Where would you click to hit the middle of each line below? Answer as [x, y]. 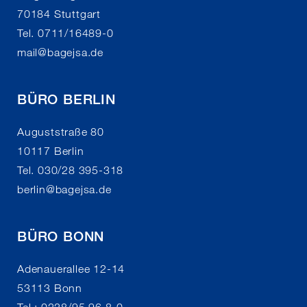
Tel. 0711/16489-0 [65, 34]
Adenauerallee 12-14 [71, 269]
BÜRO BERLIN [66, 99]
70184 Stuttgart [59, 14]
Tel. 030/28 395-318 [71, 171]
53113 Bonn [50, 288]
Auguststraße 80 [61, 132]
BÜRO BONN [61, 236]
